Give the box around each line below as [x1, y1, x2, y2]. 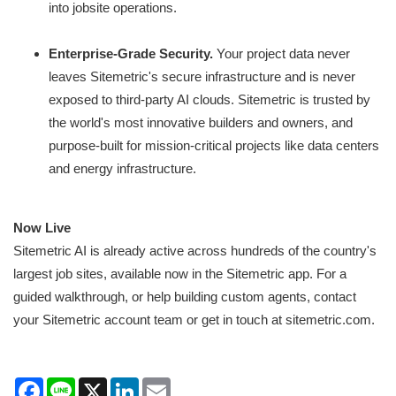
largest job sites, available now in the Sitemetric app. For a [13, 266, 346, 282]
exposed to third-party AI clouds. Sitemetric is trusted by [49, 92, 370, 108]
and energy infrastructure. [49, 161, 196, 177]
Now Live [13, 220, 71, 236]
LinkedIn [139, 377, 187, 392]
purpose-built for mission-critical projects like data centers [49, 138, 379, 154]
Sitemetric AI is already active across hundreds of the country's [13, 243, 377, 259]
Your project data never [217, 46, 350, 62]
